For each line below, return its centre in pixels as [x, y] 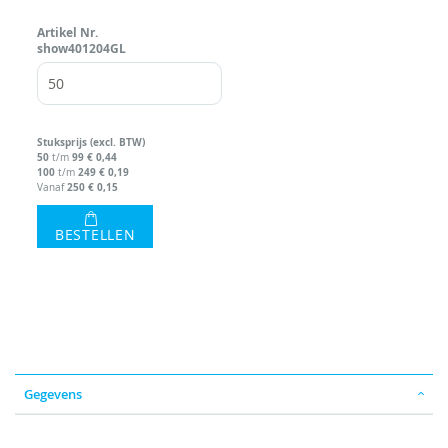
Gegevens [53, 394]
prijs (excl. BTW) [105, 142]
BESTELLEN [95, 234]
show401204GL [81, 48]
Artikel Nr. [67, 32]
